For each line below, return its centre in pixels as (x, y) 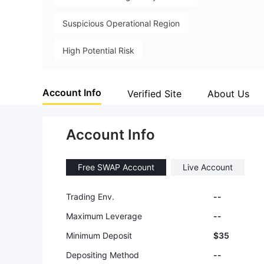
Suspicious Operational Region (121, 23)
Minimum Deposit (99, 235)
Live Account (208, 167)
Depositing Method (103, 255)
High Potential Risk (98, 50)
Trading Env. (90, 197)
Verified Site (154, 93)
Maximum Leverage (104, 216)
